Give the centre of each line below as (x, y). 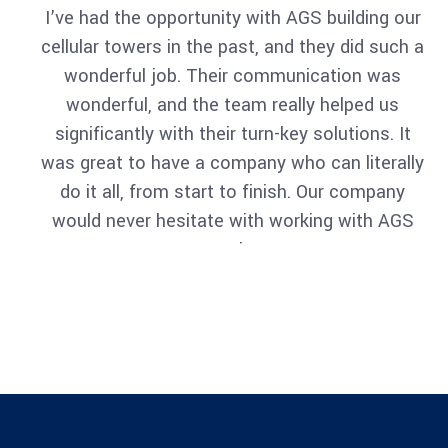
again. (232, 250)
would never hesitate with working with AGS (232, 221)
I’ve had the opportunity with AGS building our (232, 18)
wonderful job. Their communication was (232, 76)
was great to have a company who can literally (232, 163)
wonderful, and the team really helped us (232, 105)
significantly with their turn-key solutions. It (232, 134)
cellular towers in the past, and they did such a (232, 47)
